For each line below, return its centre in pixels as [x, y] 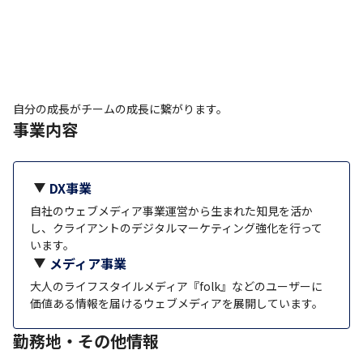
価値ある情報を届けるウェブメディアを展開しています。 [177, 303]
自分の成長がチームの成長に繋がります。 [120, 108]
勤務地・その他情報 [86, 340]
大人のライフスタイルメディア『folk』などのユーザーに [176, 286]
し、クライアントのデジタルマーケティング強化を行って [176, 227]
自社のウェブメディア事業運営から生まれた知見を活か [171, 210]
